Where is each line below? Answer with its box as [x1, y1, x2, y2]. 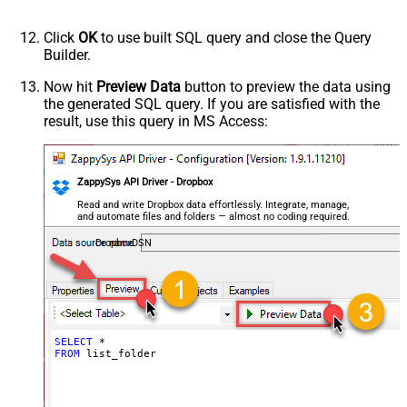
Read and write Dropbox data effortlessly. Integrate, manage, [77, 198, 350, 211]
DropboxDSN [94, 236, 152, 249]
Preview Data [96, 77, 181, 95]
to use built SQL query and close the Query [97, 28, 372, 46]
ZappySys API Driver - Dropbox [77, 175, 213, 188]
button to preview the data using [181, 77, 391, 95]
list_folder [79, 347, 156, 360]
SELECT [54, 335, 93, 348]
